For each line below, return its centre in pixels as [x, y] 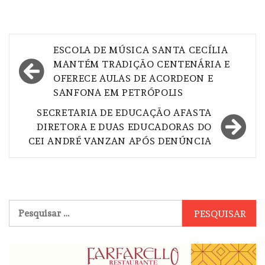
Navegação [59, 49]
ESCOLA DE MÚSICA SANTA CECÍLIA [141, 50]
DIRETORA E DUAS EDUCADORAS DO [124, 127]
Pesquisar [30, 206]
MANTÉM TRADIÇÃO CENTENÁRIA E [142, 64]
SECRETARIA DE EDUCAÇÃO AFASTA [124, 112]
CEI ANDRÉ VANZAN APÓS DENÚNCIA [120, 141]
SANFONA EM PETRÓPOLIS [118, 92]
